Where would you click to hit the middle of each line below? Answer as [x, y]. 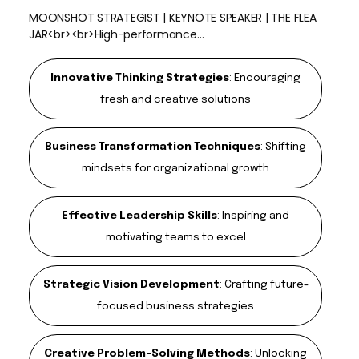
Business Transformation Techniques [153, 146]
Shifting [286, 146]
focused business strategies [175, 306]
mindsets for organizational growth [175, 168]
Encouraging [267, 77]
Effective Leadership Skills [139, 215]
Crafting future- [266, 284]
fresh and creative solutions [175, 99]
